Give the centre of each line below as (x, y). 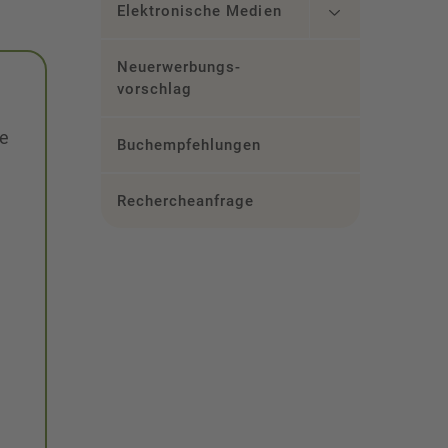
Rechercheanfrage (185, 201)
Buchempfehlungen (189, 145)
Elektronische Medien (199, 11)
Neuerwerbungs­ (178, 67)
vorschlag (154, 89)
